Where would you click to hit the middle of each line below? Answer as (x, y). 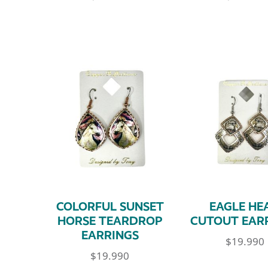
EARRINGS (110, 235)
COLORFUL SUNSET (110, 207)
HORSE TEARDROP (110, 221)
